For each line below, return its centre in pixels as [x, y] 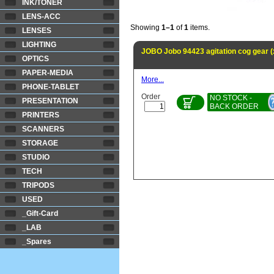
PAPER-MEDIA [48, 73]
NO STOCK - [231, 98]
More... [153, 80]
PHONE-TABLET [50, 87]
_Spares [37, 242]
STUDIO [36, 157]
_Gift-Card [40, 213]
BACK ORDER [235, 106]
